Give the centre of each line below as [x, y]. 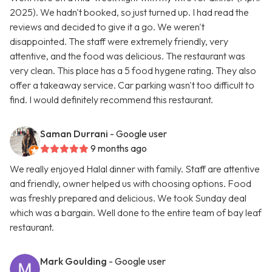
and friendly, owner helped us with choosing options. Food [131, 184]
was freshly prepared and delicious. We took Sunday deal [128, 198]
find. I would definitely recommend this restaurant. [111, 100]
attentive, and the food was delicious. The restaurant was [127, 56]
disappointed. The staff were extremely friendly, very [119, 42]
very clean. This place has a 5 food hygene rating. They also [133, 71]
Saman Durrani [74, 134]
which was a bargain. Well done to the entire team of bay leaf [136, 213]
